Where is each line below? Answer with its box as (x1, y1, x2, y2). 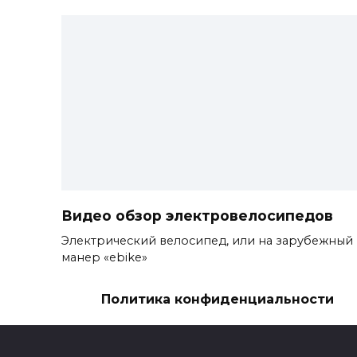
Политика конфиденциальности (101, 292, 334, 307)
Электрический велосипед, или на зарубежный (61, 233, 353, 248)
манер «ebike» (61, 249, 147, 265)
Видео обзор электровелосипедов (61, 206, 333, 224)
